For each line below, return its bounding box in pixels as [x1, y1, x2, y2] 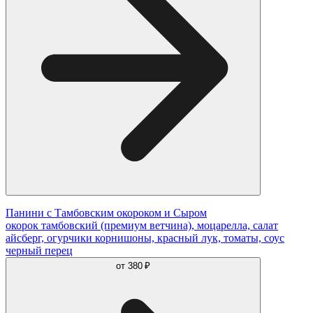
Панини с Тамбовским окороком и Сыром [6, 206, 207, 219]
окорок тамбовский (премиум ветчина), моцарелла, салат [6, 219, 278, 231]
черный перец [6, 244, 73, 256]
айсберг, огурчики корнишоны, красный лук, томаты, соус [6, 231, 284, 244]
